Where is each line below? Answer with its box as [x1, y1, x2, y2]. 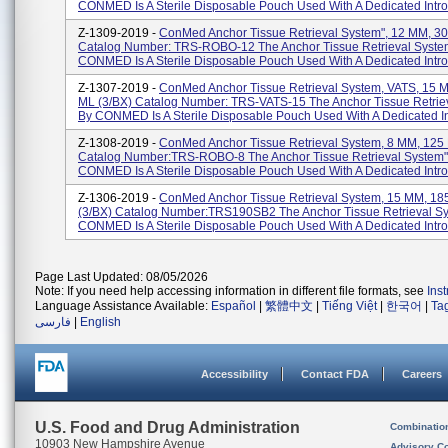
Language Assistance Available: [35, 299, 211, 313]
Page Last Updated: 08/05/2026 [35, 270, 208, 284]
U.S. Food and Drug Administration [35, 419, 300, 436]
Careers [402, 368, 442, 380]
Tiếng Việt [322, 299, 377, 313]
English [80, 315, 121, 329]
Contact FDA [301, 368, 369, 380]
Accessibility [201, 368, 268, 380]
